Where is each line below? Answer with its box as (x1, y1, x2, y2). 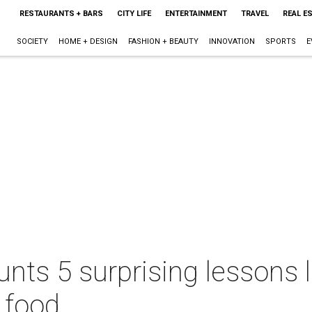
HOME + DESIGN (58, 37, 118, 46)
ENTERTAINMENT (164, 9, 227, 18)
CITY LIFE (116, 9, 151, 18)
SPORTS (265, 37, 296, 46)
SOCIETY (16, 37, 48, 46)
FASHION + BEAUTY (127, 37, 198, 46)
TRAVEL (240, 9, 269, 18)
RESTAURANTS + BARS (19, 9, 103, 18)
